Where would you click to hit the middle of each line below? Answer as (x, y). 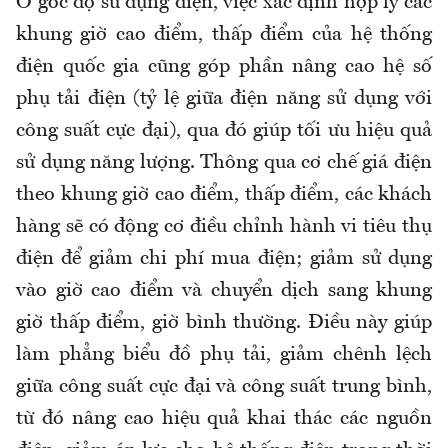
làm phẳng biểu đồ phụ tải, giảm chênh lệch (224, 354)
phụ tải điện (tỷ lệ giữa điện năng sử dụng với (224, 98)
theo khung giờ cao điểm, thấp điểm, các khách (224, 194)
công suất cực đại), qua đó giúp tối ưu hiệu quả (224, 130)
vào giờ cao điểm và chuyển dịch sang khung (224, 290)
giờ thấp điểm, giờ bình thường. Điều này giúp (224, 322)
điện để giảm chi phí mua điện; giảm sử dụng (224, 258)
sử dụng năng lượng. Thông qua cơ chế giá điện (224, 162)
